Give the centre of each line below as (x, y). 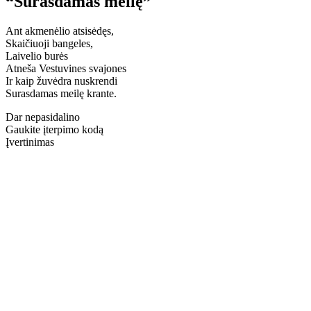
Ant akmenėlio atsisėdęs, (60, 31)
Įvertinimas (30, 142)
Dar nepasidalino (43, 117)
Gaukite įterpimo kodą (54, 129)
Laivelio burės (37, 56)
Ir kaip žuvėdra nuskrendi (61, 81)
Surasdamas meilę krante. (61, 93)
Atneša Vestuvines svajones (66, 68)
